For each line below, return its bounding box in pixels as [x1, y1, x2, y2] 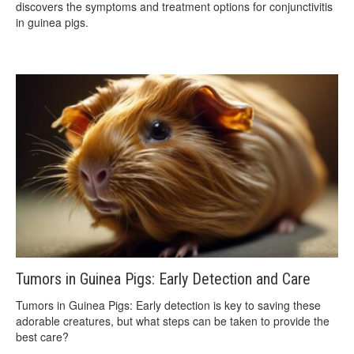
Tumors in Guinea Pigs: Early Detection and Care [16, 269, 311, 288]
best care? [16, 328, 69, 345]
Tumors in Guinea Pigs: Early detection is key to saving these [16, 296, 321, 313]
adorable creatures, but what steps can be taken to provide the [16, 312, 330, 329]
